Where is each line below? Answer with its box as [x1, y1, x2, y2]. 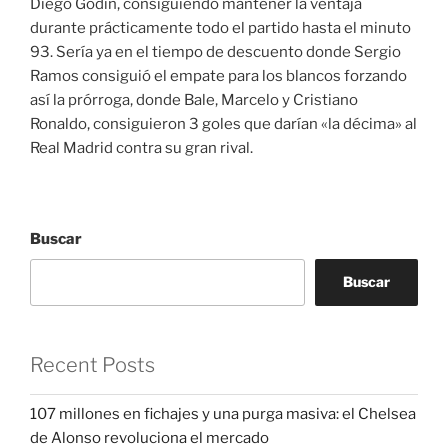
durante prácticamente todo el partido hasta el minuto [30, 18, 411, 37]
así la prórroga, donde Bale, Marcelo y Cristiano [30, 90, 358, 109]
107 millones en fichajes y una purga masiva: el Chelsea [30, 405, 416, 424]
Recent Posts [30, 352, 155, 377]
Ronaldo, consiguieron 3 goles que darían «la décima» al [30, 114, 417, 133]
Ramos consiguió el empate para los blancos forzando [30, 66, 407, 85]
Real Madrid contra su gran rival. [30, 138, 253, 157]
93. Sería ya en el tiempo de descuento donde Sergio [30, 42, 401, 61]
